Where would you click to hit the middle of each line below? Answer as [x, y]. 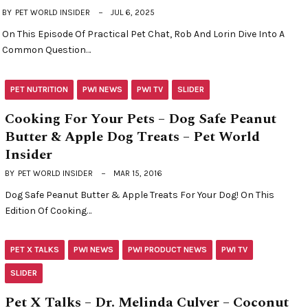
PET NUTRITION [39, 89]
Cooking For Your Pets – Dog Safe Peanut [141, 119]
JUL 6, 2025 [133, 13]
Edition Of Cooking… [48, 210]
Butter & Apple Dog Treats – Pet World [132, 136]
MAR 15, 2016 [138, 173]
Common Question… [47, 50]
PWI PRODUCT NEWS [167, 250]
